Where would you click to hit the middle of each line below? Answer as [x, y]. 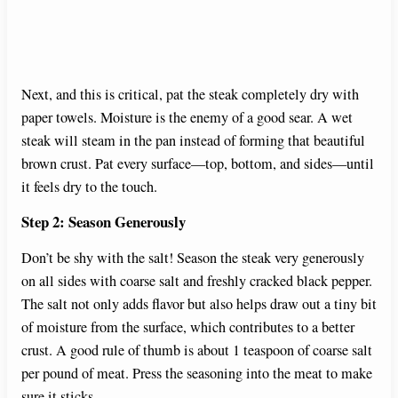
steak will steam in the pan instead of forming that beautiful [193, 141]
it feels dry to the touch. [89, 187]
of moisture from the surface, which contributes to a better [188, 327]
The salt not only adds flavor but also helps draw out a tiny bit [199, 304]
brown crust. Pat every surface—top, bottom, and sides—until [198, 164]
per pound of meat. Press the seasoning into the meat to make [197, 374]
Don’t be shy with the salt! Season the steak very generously [193, 258]
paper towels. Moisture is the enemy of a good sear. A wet [187, 118]
